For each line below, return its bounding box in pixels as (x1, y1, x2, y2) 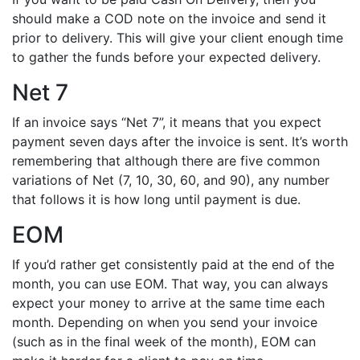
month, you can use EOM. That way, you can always (12, 276, 328, 292)
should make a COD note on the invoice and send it (12, 10, 326, 27)
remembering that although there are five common (12, 153, 320, 170)
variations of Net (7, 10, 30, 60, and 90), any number (12, 172, 329, 189)
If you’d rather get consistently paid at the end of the (12, 256, 334, 273)
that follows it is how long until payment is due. (12, 191, 305, 208)
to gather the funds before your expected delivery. (12, 49, 325, 66)
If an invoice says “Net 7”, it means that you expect (12, 114, 321, 131)
